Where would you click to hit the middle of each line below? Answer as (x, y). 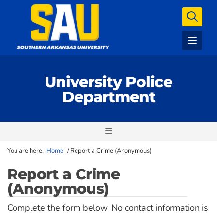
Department (108, 97)
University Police (108, 82)
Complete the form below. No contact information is (108, 208)
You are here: (25, 151)
